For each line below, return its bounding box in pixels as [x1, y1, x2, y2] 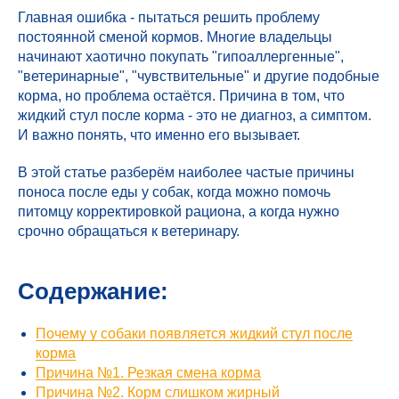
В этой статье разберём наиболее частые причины [18, 165, 354, 180]
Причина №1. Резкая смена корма [36, 365, 261, 380]
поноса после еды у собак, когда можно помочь [18, 184, 330, 199]
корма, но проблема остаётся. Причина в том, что [18, 88, 345, 103]
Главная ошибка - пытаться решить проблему [18, 10, 320, 25]
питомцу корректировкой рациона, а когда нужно [18, 204, 339, 219]
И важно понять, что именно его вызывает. [18, 127, 300, 142]
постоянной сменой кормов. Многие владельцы [18, 29, 332, 45]
